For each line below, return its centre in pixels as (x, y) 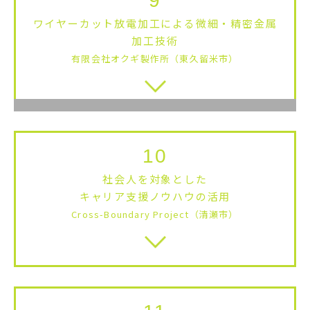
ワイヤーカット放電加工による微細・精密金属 (155, 23)
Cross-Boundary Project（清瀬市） (155, 214)
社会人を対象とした (155, 179)
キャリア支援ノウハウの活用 (155, 196)
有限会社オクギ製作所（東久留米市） (155, 58)
